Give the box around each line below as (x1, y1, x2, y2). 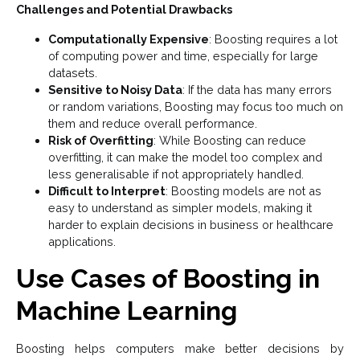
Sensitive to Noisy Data (48, 83, 182, 97)
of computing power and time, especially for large (48, 49, 318, 63)
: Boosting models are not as (166, 184, 321, 198)
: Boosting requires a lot (209, 32, 337, 47)
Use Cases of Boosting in (16, 264, 320, 294)
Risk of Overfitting (48, 133, 153, 148)
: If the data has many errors (182, 83, 332, 97)
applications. (48, 235, 116, 249)
